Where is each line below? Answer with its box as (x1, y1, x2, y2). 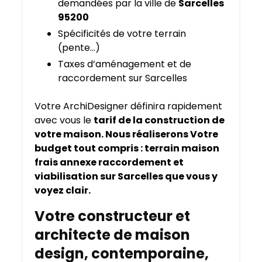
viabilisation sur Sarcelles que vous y (35, 170, 218, 184)
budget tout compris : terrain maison (35, 142, 219, 156)
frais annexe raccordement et (35, 156, 184, 170)
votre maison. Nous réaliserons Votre (35, 127, 218, 142)
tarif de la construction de (94, 113, 225, 127)
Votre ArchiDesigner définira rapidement (35, 99, 222, 113)
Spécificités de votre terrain (58, 27, 186, 41)
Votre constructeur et (35, 206, 190, 226)
